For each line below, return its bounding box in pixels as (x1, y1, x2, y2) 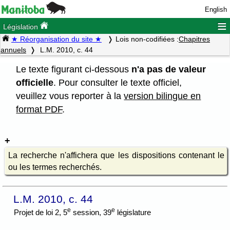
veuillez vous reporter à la (16, 90, 124, 101)
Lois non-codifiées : (116, 35, 179, 44)
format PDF (16, 104, 63, 114)
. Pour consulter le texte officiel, (53, 77, 182, 88)
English (205, 6, 227, 13)
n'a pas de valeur (131, 64, 206, 74)
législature (115, 208, 151, 217)
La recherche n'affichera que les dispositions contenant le (8, 150, 225, 160)
